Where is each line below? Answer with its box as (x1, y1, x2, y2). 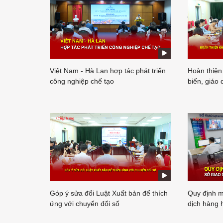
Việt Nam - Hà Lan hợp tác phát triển (50, 67, 166, 75)
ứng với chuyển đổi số (50, 199, 119, 208)
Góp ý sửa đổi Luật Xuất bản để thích (50, 189, 168, 197)
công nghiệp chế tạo (50, 77, 114, 86)
